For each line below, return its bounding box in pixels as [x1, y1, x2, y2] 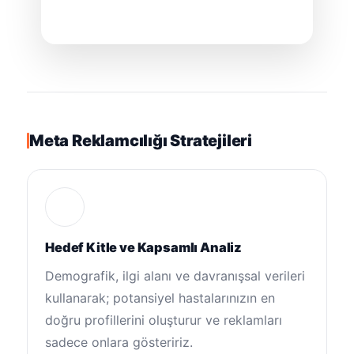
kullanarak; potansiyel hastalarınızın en [45, 289, 275, 306]
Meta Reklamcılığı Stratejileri [29, 130, 252, 150]
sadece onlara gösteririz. [45, 333, 193, 350]
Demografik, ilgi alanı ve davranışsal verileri [45, 267, 305, 284]
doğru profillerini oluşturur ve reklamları [45, 311, 282, 328]
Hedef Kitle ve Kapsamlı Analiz [45, 239, 243, 255]
